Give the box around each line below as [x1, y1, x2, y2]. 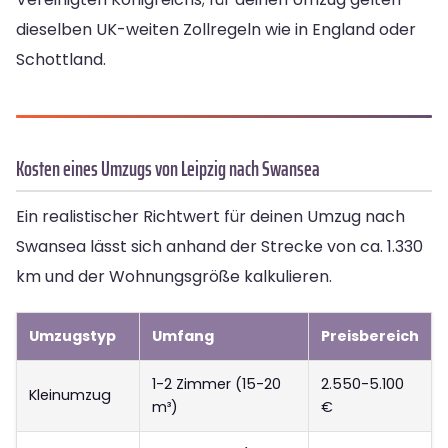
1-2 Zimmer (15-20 [152, 374, 281, 395]
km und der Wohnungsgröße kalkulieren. [16, 265, 332, 289]
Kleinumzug [29, 385, 111, 406]
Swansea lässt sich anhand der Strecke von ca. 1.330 [16, 235, 423, 259]
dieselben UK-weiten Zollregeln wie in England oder [16, 18, 416, 42]
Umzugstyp [29, 326, 116, 347]
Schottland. [16, 48, 106, 72]
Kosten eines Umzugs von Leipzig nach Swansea [16, 152, 320, 186]
